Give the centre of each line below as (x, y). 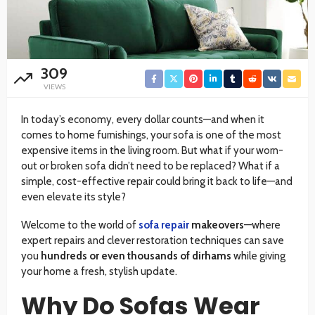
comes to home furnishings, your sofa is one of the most (151, 135)
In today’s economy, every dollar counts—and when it (143, 120)
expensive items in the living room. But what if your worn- (152, 151)
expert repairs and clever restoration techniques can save (153, 241)
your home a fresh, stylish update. (99, 272)
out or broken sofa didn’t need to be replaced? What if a (150, 166)
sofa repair (164, 225)
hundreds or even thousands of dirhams (136, 256)
